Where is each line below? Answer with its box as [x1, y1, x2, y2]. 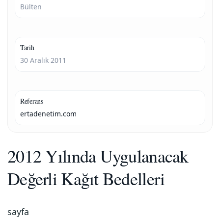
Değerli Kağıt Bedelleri [7, 166, 165, 190]
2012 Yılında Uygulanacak [7, 144, 189, 167]
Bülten [20, 2, 42, 11]
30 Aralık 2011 [20, 55, 66, 65]
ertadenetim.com [20, 109, 77, 118]
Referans [20, 96, 43, 106]
